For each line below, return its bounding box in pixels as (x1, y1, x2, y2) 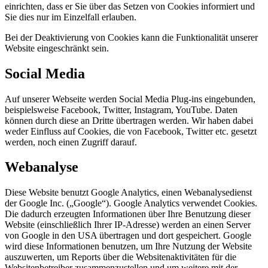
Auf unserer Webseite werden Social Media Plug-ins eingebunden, (5, 93, 255, 104)
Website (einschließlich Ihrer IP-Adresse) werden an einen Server (5, 220, 251, 230)
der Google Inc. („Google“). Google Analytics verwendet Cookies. (5, 198, 257, 209)
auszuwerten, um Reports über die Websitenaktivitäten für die (5, 252, 236, 263)
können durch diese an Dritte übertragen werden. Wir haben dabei (5, 115, 253, 126)
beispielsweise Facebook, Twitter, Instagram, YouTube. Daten (5, 104, 237, 115)
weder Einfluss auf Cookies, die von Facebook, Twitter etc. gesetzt (5, 126, 257, 136)
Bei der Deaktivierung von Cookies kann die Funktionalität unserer (5, 32, 258, 42)
